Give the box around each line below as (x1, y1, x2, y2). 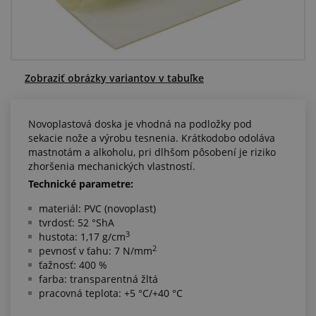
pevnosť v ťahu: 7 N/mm (39, 244, 152, 257)
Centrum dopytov (11, 2, 96, 16)
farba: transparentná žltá (39, 272, 158, 286)
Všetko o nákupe (11, 38, 91, 52)
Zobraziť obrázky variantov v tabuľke (25, 71, 204, 85)
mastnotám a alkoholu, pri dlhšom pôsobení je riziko (28, 145, 276, 159)
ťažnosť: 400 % (39, 258, 107, 272)
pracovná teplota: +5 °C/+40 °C (39, 286, 183, 300)
